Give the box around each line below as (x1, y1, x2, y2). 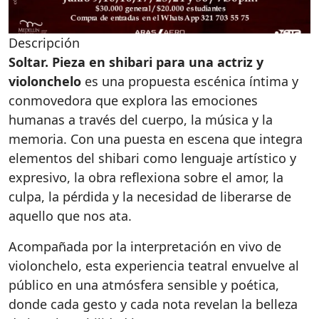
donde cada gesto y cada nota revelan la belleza (9, 295, 298, 313)
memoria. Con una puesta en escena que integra (9, 130, 303, 147)
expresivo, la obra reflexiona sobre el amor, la (9, 168, 283, 186)
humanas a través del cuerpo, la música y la (9, 110, 273, 128)
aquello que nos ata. (9, 206, 132, 224)
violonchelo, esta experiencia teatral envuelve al (9, 256, 299, 274)
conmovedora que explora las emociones (9, 91, 258, 109)
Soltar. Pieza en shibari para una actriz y (9, 53, 263, 70)
